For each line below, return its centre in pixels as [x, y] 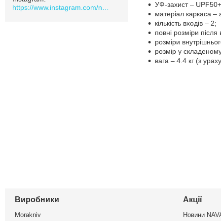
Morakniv [28, 215]
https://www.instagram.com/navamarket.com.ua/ [106, 7]
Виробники [37, 199]
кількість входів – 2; [186, 23]
